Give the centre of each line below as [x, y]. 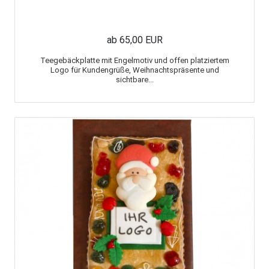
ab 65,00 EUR [134, 40]
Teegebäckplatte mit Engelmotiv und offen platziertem [134, 60]
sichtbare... [134, 79]
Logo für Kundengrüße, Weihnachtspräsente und [134, 70]
